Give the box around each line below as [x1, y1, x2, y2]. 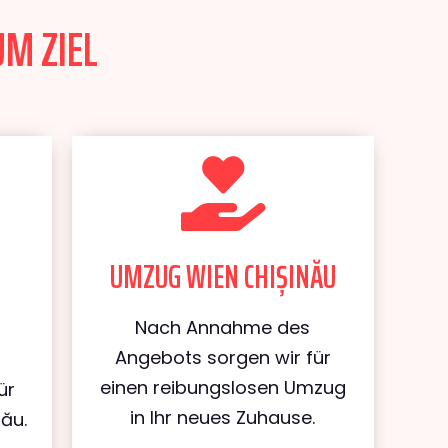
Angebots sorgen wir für [114, 345, 331, 370]
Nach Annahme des [135, 315, 311, 340]
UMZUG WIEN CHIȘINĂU [109, 252, 336, 302]
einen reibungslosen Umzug [99, 375, 346, 400]
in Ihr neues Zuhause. [130, 405, 316, 430]
